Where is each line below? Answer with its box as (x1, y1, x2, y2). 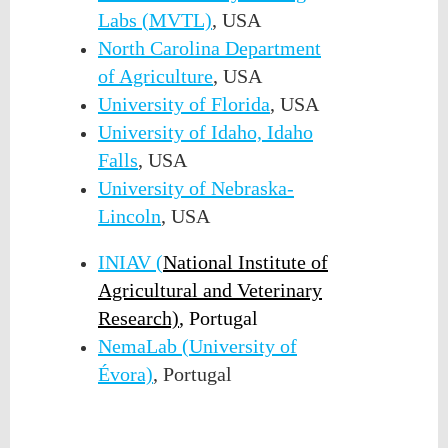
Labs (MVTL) (98, 8, 212, 31)
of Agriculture (98, 64, 213, 87)
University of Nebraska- (98, 176, 294, 199)
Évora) (98, 362, 153, 385)
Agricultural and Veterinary (98, 278, 322, 301)
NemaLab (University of (98, 334, 297, 357)
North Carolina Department (98, 36, 321, 59)
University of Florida (98, 92, 270, 115)
